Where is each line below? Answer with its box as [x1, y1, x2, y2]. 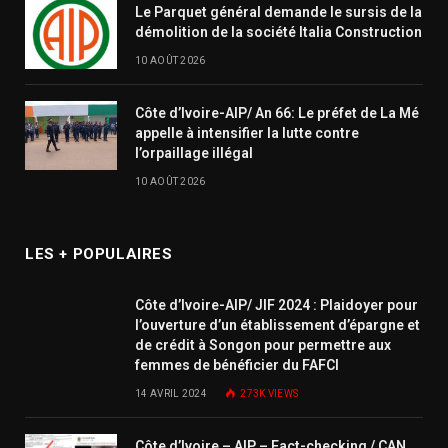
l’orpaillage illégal [135, 144, 253, 161]
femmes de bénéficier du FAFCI [135, 356, 339, 373]
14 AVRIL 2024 [135, 387, 207, 399]
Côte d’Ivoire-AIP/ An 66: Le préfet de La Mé [135, 104, 419, 121]
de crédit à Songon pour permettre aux [135, 336, 391, 353]
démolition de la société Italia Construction [135, 23, 422, 40]
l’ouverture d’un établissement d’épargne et [135, 316, 420, 333]
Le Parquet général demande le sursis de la [135, 3, 422, 20]
